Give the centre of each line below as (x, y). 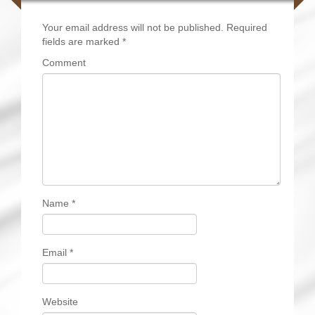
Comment (64, 63)
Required (245, 28)
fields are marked (82, 42)
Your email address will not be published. (133, 28)
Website (60, 302)
